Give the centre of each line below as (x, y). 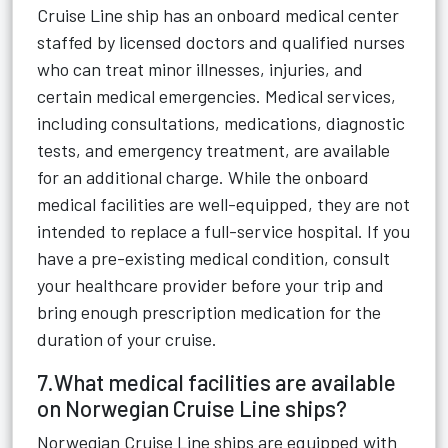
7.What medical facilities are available (216, 382)
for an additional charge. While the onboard (203, 177)
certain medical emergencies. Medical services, (216, 96)
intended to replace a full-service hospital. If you (223, 231)
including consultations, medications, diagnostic (221, 123)
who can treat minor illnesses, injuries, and (200, 69)
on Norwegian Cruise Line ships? (192, 408)
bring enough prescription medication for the (209, 312)
